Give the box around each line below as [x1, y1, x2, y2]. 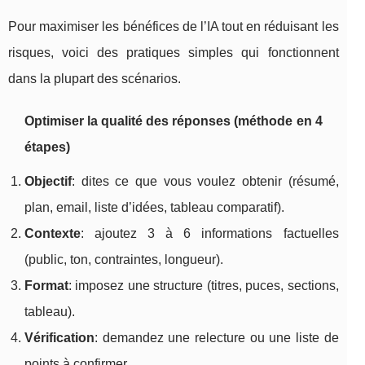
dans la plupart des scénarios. [8, 72, 181, 86]
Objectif [24, 174, 72, 189]
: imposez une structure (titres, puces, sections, [68, 279, 339, 293]
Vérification [24, 331, 95, 345]
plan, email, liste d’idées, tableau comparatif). [24, 200, 284, 215]
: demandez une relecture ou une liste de [95, 331, 339, 345]
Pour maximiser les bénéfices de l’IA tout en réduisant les [8, 20, 339, 34]
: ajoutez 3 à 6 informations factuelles [81, 226, 339, 241]
